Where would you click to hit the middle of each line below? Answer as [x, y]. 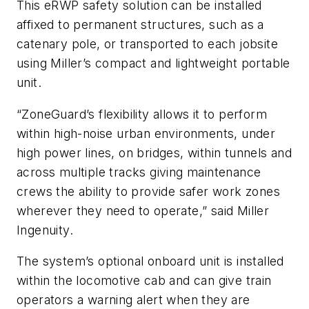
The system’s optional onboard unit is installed [150, 261]
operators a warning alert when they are [133, 300]
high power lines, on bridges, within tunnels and [154, 152]
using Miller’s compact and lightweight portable [153, 63]
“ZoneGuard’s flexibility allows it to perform [142, 114]
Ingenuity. [45, 230]
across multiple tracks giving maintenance [139, 172]
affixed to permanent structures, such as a [140, 25]
